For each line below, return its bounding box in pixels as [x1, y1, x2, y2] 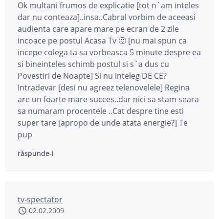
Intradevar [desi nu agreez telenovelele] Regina [18, 82, 190, 93]
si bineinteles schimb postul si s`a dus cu [18, 59, 169, 69]
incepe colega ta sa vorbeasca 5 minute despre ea [18, 47, 201, 58]
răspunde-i [18, 149, 54, 158]
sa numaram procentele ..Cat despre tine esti [18, 106, 184, 116]
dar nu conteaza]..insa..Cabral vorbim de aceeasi [18, 12, 196, 22]
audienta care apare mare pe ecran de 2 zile [18, 23, 179, 34]
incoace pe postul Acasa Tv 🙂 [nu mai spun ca [18, 35, 187, 46]
